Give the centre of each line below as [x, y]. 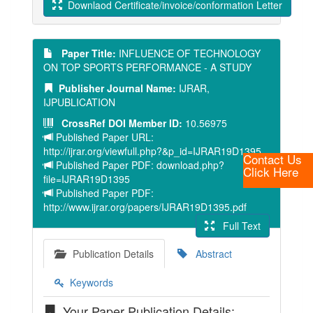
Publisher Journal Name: [115, 88]
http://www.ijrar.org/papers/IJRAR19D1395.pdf [145, 207]
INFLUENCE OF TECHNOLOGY [188, 53]
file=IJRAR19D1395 [87, 179]
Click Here [271, 171]
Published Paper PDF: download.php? [139, 165]
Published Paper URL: [103, 137]
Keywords [89, 282]
